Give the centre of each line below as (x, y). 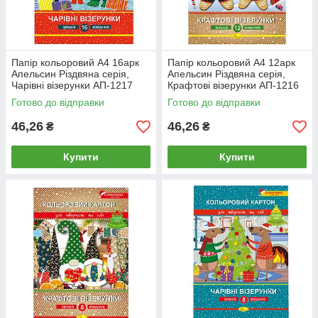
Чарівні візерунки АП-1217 (72, 85)
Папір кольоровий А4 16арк (75, 62)
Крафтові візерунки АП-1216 (233, 85)
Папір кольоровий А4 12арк (231, 62)
